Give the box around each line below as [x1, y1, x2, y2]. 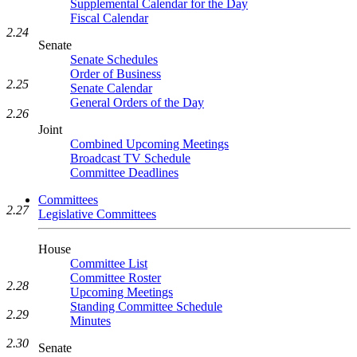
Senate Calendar [70, 81, 152, 95]
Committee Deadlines [70, 166, 178, 179]
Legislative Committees [38, 207, 156, 221]
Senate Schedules [70, 53, 158, 66]
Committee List [70, 257, 147, 270]
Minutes [70, 314, 111, 328]
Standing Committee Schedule [70, 300, 222, 313]
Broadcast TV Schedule [70, 151, 190, 165]
